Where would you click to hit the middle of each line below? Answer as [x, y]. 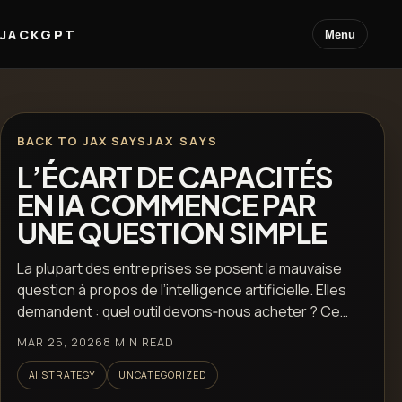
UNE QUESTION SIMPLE [172, 232]
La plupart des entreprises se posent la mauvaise [179, 268]
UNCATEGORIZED [162, 375]
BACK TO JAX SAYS [82, 140]
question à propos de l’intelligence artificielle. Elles [181, 289]
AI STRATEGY [61, 375]
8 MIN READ [138, 343]
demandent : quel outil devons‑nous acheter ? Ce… [182, 311]
